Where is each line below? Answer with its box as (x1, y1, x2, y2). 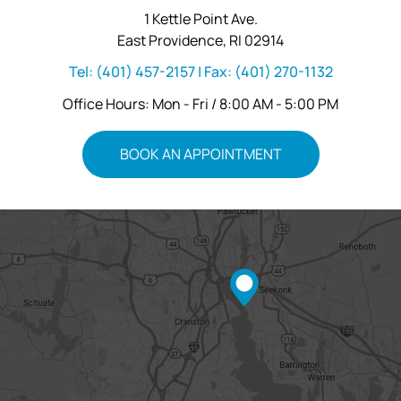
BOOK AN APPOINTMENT (119, 143, 282, 164)
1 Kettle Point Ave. (143, 8, 258, 29)
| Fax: (194, 61, 235, 81)
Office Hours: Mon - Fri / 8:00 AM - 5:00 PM (63, 93, 338, 114)
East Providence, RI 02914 (117, 30, 284, 50)
